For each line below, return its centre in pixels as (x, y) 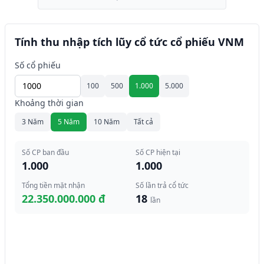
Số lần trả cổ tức (162, 185)
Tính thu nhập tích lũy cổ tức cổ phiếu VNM (129, 42)
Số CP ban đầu (45, 152)
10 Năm (107, 122)
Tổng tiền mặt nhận (53, 185)
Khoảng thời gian (49, 103)
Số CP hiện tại (158, 152)
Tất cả (143, 122)
